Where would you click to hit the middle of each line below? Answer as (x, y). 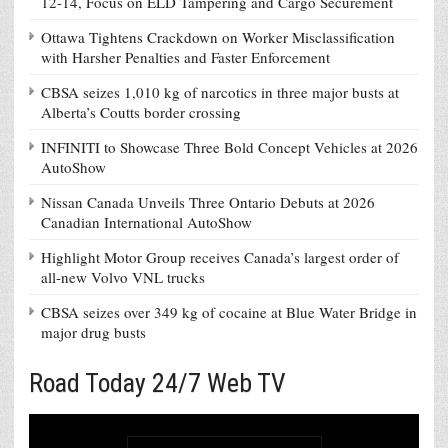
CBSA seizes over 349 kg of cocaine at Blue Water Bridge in (229, 311)
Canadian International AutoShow (146, 221)
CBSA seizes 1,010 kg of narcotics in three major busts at (220, 91)
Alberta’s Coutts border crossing (141, 111)
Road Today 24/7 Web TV (157, 382)
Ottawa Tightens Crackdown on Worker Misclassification (218, 36)
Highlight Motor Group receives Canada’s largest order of (220, 256)
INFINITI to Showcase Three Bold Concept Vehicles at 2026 (229, 146)
